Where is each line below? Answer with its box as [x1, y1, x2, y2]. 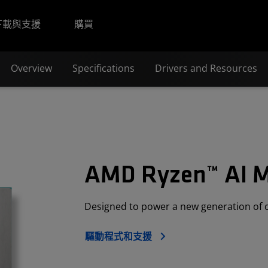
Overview [11, 62, 52, 75]
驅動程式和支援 [85, 230, 155, 243]
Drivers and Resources [155, 62, 257, 75]
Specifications [72, 62, 135, 75]
